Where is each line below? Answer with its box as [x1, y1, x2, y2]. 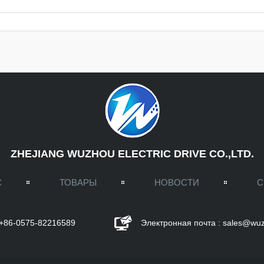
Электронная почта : [141, 218, 223, 227]
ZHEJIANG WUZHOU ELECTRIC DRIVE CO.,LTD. [10, 148, 254, 160]
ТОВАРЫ [60, 177, 97, 187]
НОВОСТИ [154, 177, 199, 187]
